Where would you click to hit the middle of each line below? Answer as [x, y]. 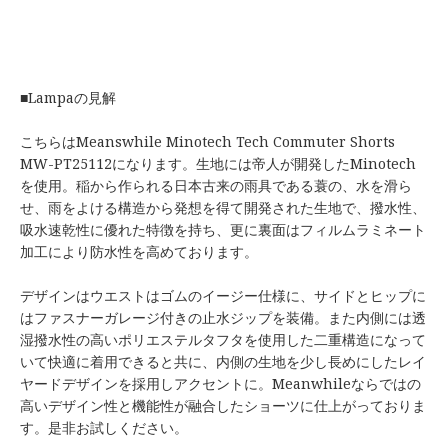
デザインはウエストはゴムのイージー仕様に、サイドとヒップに [223, 295]
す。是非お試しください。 [104, 427]
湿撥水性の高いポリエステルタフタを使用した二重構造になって [223, 339]
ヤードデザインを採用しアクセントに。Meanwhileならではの [220, 383]
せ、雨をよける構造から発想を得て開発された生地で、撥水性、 [223, 207]
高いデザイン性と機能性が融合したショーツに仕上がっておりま [223, 405]
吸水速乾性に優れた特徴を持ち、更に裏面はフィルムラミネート [223, 229]
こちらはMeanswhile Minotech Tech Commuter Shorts [207, 141]
